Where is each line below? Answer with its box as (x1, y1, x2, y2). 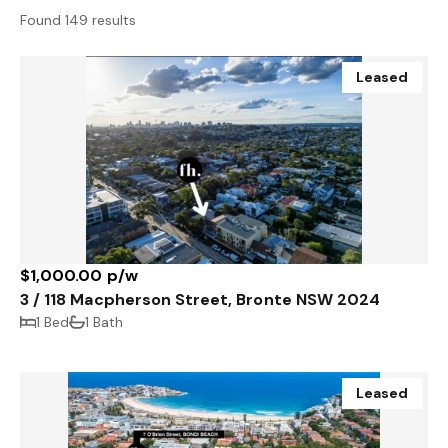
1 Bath (85, 313, 124, 332)
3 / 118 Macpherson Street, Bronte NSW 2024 (20, 289, 381, 311)
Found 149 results (20, 11, 137, 30)
